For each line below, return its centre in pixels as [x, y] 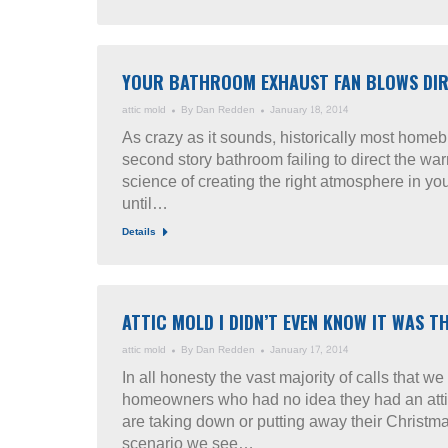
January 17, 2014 [309, 350]
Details [139, 232]
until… [145, 203]
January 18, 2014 [309, 110]
